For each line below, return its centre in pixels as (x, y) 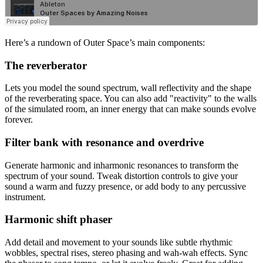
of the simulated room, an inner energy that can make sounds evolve (130, 109)
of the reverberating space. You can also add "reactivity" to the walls (131, 99)
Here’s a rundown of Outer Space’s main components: (105, 42)
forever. (19, 120)
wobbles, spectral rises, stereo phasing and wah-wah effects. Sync (126, 253)
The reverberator (46, 65)
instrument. (25, 197)
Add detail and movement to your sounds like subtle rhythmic (119, 242)
